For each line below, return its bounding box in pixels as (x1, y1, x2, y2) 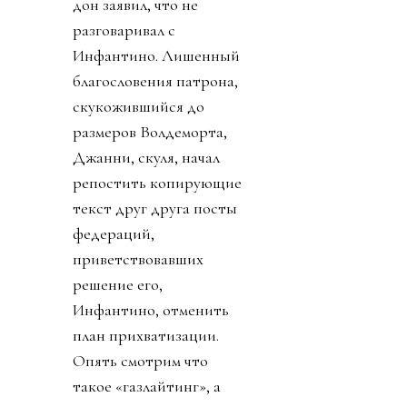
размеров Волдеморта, (73, 121, 227, 142)
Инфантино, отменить (73, 299, 229, 320)
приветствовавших (73, 248, 203, 269)
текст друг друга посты (73, 197, 237, 218)
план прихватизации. (73, 324, 219, 345)
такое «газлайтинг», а (73, 375, 221, 396)
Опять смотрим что (73, 350, 208, 371)
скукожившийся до (73, 95, 204, 116)
